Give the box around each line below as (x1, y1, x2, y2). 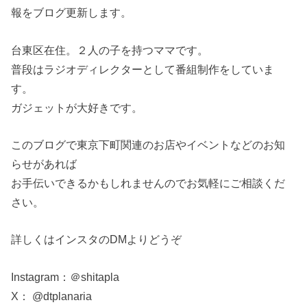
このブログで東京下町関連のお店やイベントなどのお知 (11, 138, 286, 151)
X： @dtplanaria (11, 289, 93, 302)
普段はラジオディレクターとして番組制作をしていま (11, 62, 275, 75)
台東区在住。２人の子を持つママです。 (11, 43, 209, 56)
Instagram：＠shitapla (11, 270, 120, 283)
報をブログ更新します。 (11, 6, 132, 19)
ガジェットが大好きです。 (11, 101, 143, 114)
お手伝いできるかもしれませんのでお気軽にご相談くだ (11, 176, 286, 189)
